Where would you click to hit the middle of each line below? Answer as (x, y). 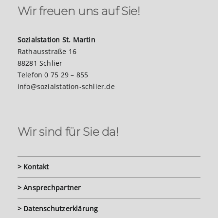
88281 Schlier (40, 63)
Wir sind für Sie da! (68, 132)
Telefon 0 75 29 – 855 (53, 75)
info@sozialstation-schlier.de (66, 87)
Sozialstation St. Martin (56, 40)
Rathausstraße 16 (47, 52)
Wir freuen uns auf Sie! (79, 11)
